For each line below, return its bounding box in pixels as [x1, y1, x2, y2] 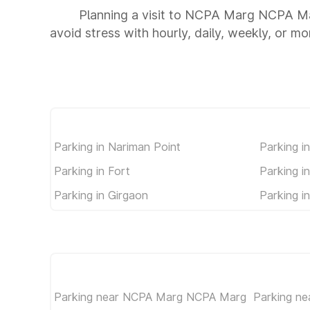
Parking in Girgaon [54, 188, 148, 202]
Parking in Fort [54, 163, 130, 178]
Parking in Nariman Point [54, 139, 181, 154]
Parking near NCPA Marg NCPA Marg [54, 290, 246, 304]
